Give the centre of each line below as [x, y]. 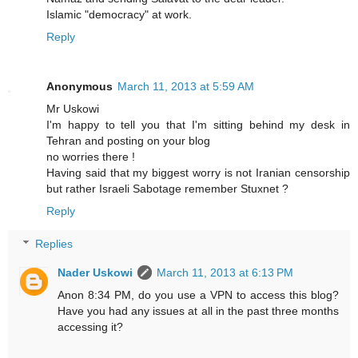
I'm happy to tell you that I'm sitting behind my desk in [198, 124]
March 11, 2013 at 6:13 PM [225, 273]
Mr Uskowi [73, 108]
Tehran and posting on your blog [128, 140]
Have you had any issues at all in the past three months [198, 311]
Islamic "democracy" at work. [119, 14]
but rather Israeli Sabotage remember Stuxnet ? [167, 188]
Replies [54, 244]
